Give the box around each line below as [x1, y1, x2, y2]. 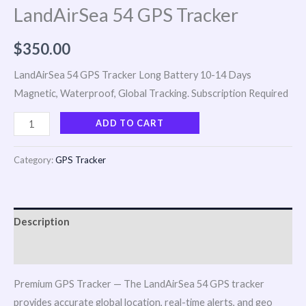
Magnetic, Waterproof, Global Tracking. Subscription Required [14, 87, 288, 99]
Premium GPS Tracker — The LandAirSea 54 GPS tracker [14, 277, 264, 290]
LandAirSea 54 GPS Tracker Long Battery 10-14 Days [14, 68, 251, 81]
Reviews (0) [14, 244, 68, 256]
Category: [14, 154, 55, 165]
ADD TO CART [95, 117, 164, 129]
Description [14, 216, 70, 228]
